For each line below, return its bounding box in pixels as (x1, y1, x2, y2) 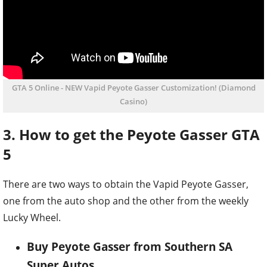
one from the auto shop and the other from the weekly (3, 194, 249, 207)
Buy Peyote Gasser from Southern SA (27, 238, 232, 254)
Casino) (120, 95, 147, 107)
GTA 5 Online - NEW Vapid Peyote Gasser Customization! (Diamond (11, 82, 256, 93)
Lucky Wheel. (3, 210, 61, 224)
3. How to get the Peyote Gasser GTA (3, 124, 260, 144)
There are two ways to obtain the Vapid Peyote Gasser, (3, 177, 249, 191)
